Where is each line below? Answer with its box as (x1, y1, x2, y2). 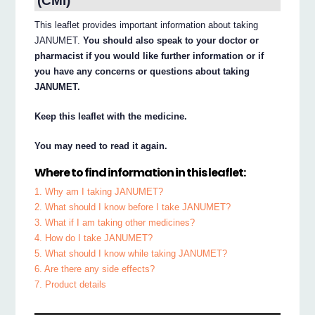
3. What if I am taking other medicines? (34, 217, 195, 228)
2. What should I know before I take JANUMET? (34, 201, 231, 212)
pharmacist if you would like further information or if (34, 51, 264, 62)
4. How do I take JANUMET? (34, 232, 153, 243)
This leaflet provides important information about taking (34, 20, 259, 31)
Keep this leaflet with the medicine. (34, 111, 188, 122)
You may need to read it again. (34, 141, 168, 152)
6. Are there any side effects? (34, 263, 155, 274)
